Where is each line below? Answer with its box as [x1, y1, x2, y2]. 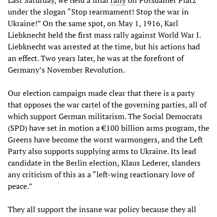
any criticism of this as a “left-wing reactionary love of [8, 169, 194, 180]
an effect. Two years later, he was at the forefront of [8, 52, 184, 63]
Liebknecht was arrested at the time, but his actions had [8, 41, 200, 52]
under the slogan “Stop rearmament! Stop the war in [8, 6, 189, 17]
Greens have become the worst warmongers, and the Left [8, 134, 203, 145]
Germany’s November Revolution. [8, 64, 125, 75]
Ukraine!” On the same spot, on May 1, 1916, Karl [8, 17, 178, 29]
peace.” [8, 180, 32, 191]
